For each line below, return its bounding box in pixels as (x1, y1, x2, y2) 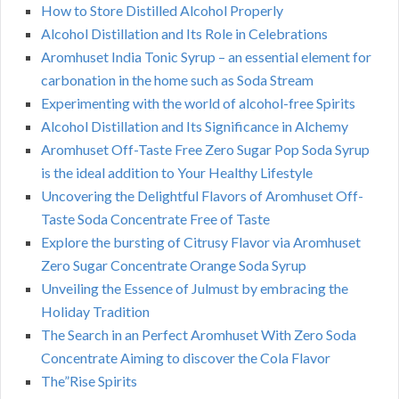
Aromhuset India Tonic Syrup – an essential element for (41, 48, 371, 66)
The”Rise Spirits (41, 372, 137, 390)
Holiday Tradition (41, 303, 150, 321)
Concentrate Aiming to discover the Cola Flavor (41, 349, 330, 367)
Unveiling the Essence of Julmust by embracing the (41, 280, 348, 297)
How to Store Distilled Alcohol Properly (41, 2, 283, 20)
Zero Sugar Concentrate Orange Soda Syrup (41, 256, 306, 274)
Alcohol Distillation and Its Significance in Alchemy (41, 118, 348, 135)
